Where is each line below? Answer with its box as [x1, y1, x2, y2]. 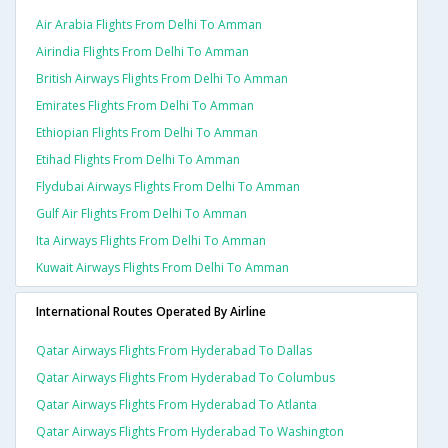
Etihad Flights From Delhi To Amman [36, 151, 240, 169]
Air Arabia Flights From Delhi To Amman [36, 16, 262, 34]
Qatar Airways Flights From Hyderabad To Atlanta [36, 396, 317, 414]
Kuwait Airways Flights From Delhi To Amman [36, 259, 289, 277]
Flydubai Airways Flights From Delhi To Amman [36, 178, 300, 196]
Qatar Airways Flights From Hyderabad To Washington [36, 423, 344, 441]
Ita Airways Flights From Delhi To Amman [36, 232, 266, 250]
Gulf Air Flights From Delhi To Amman [36, 205, 247, 223]
